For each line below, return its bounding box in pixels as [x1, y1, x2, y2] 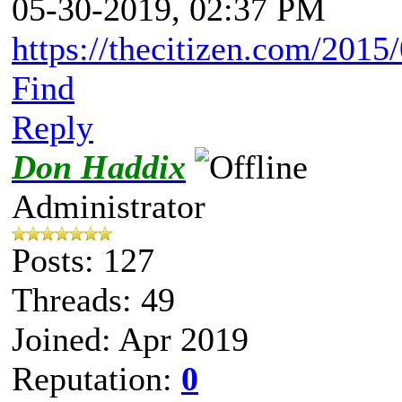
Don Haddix [12, 147, 186, 186]
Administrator [12, 187, 205, 225]
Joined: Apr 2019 [12, 319, 249, 358]
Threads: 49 [12, 280, 175, 319]
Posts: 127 [12, 240, 154, 279]
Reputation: [12, 359, 181, 398]
